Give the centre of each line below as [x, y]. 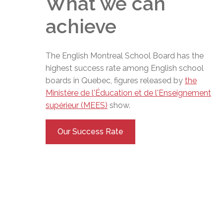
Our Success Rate [90, 131]
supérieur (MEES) [77, 105]
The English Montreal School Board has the [125, 55]
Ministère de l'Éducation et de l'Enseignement [128, 93]
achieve [81, 27]
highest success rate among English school [125, 68]
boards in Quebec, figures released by [115, 80]
